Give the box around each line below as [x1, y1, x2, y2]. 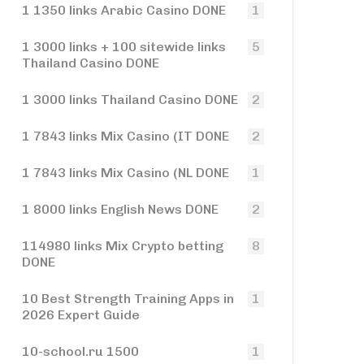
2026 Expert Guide [22, 307, 140, 323]
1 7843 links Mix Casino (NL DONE [22, 165, 229, 180]
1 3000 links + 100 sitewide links [22, 39, 226, 54]
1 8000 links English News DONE [22, 201, 219, 217]
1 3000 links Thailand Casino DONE [22, 92, 238, 107]
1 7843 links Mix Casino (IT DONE [22, 128, 229, 144]
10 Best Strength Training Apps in [22, 291, 234, 306]
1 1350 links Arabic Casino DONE [22, 2, 226, 18]
